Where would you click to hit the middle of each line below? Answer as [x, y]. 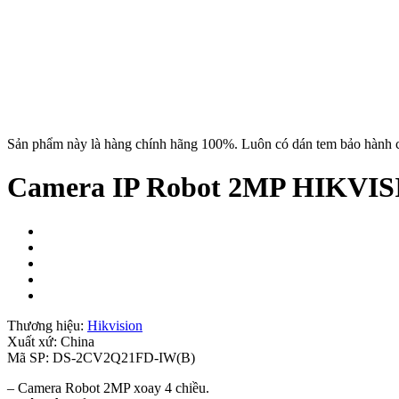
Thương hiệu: [47, 325]
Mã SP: [30, 357]
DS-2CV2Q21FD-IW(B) [124, 357]
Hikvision [115, 325]
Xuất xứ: [34, 341]
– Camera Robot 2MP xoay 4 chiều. [108, 387]
